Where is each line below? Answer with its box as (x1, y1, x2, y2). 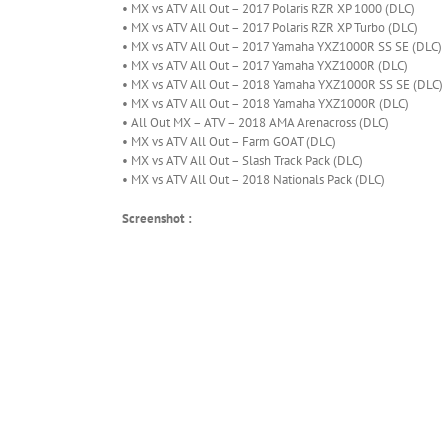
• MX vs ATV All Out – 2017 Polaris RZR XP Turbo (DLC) (122, 19, 421, 37)
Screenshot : (122, 210, 192, 228)
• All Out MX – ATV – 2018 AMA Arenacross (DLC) (122, 114, 392, 132)
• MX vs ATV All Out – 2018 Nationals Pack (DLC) (122, 171, 385, 189)
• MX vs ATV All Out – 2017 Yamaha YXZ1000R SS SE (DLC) (122, 38, 445, 56)
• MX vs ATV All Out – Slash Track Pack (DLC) (122, 152, 366, 170)
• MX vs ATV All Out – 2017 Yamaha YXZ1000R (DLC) (122, 57, 411, 75)
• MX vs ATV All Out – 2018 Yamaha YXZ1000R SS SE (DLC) (122, 76, 446, 94)
